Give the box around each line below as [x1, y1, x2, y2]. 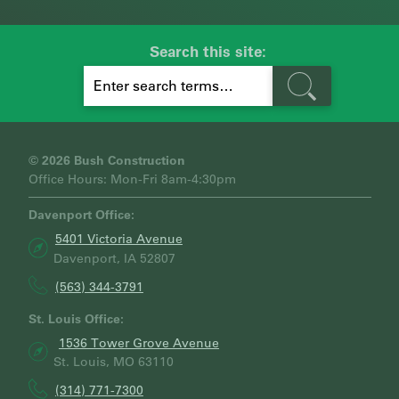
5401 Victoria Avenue [54, 231, 183, 248]
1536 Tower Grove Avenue [58, 334, 219, 351]
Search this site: [149, 41, 266, 61]
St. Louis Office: [28, 309, 124, 327]
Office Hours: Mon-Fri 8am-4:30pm [28, 171, 236, 188]
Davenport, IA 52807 [53, 249, 176, 266]
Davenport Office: [28, 206, 134, 224]
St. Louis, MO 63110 [53, 353, 175, 370]
